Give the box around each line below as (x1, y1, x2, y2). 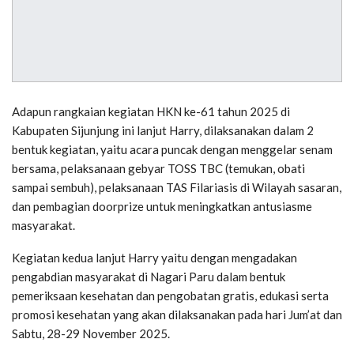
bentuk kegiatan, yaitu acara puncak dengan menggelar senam (12, 142, 333, 157)
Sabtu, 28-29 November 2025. (12, 326, 170, 341)
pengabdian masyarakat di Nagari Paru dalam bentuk (12, 269, 285, 284)
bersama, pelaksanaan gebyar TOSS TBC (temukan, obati (12, 161, 305, 176)
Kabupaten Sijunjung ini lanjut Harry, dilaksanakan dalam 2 (12, 123, 314, 138)
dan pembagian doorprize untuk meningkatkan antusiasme (12, 199, 312, 214)
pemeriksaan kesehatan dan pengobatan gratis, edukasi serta (12, 288, 329, 303)
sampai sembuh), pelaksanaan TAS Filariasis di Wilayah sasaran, (12, 180, 341, 195)
